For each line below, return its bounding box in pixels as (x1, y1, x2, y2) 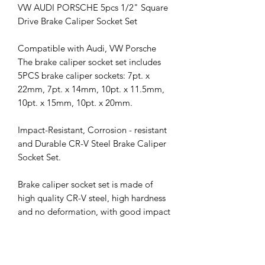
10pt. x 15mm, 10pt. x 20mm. (18, 96, 132, 108)
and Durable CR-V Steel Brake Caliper (18, 137, 166, 149)
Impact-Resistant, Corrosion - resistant (18, 124, 167, 135)
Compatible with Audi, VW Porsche (18, 42, 156, 54)
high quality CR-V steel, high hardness (18, 192, 166, 203)
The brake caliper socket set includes (18, 56, 161, 67)
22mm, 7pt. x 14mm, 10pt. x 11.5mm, (18, 83, 164, 95)
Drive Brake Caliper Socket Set (18, 15, 140, 27)
